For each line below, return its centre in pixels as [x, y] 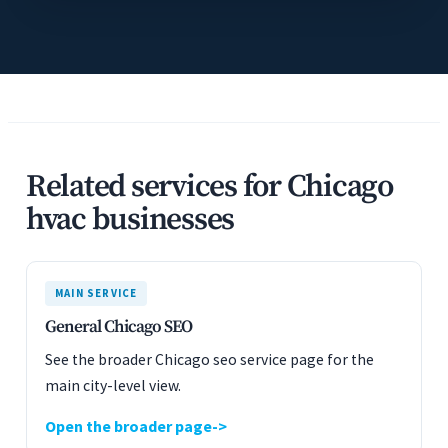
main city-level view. [113, 385]
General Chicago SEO [118, 327]
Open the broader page [128, 426]
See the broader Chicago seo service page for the [209, 359]
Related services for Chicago [209, 187]
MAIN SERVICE [96, 293]
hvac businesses [130, 220]
